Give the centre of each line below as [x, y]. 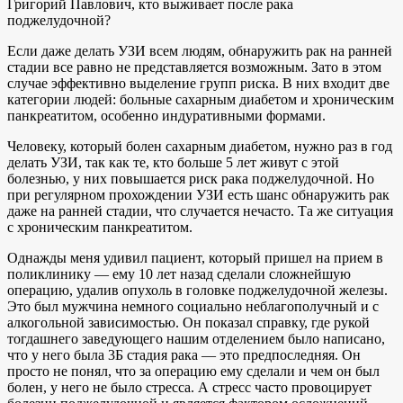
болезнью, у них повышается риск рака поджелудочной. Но [191, 178]
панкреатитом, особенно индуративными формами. [166, 115]
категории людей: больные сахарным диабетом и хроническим [201, 99]
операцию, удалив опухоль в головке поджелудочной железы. [197, 290]
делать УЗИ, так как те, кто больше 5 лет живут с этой [173, 162]
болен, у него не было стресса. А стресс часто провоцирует [189, 387]
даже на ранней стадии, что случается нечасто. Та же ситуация [200, 210]
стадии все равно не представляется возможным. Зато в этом [194, 67]
